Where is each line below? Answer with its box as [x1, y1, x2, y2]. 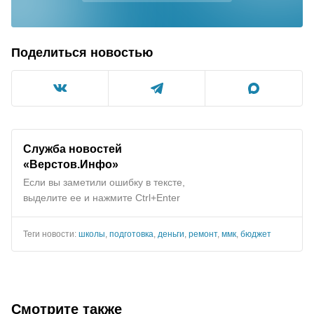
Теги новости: [23, 228, 78, 239]
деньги [158, 228, 184, 239]
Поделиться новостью [11, 45, 153, 60]
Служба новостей [23, 142, 122, 155]
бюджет [240, 228, 271, 239]
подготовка [109, 228, 153, 239]
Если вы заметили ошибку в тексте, [23, 176, 185, 188]
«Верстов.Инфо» [23, 157, 118, 170]
